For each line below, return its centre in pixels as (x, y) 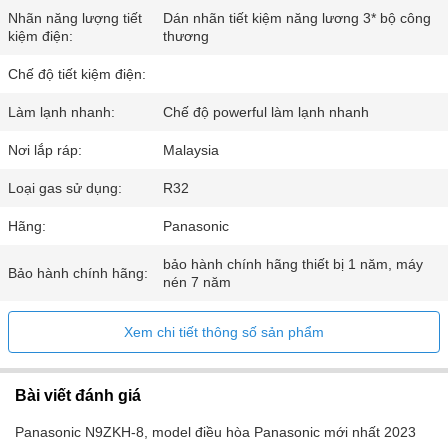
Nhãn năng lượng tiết (75, 18)
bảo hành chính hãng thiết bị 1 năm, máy (293, 264)
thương (186, 36)
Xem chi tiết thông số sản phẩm (224, 332)
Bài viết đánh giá (78, 396)
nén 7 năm (197, 282)
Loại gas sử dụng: (65, 188)
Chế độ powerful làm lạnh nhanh (266, 112)
